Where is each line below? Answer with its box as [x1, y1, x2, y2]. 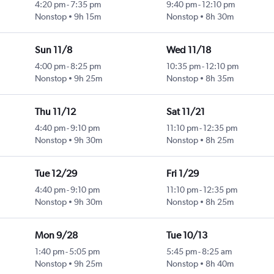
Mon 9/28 [34, 229, 78, 242]
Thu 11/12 [34, 106, 76, 118]
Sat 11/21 [166, 106, 205, 118]
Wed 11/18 [166, 44, 211, 56]
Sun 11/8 [34, 44, 72, 56]
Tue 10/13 [166, 229, 207, 242]
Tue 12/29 [34, 168, 77, 180]
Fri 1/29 [166, 168, 199, 180]
